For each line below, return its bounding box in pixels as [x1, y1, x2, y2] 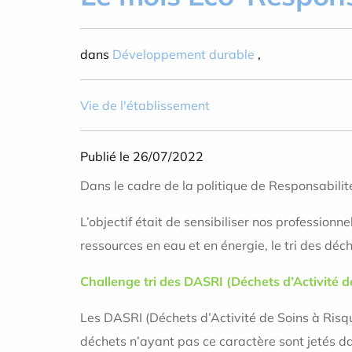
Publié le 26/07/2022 [80, 148, 203, 164]
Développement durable [112, 46, 255, 62]
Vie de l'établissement [80, 97, 210, 113]
